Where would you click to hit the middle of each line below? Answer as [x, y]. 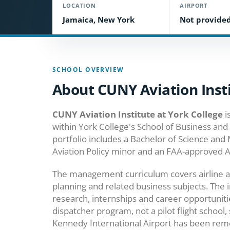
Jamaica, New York [99, 20]
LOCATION [80, 5]
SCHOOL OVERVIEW [88, 70]
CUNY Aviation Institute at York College [138, 114]
